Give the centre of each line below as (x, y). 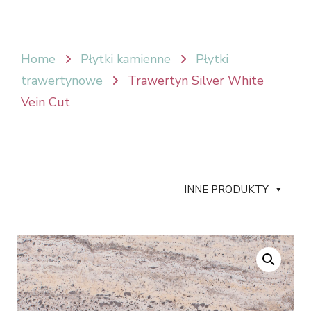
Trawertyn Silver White (196, 81)
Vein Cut (45, 102)
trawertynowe (62, 81)
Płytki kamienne (126, 59)
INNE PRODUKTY (226, 190)
